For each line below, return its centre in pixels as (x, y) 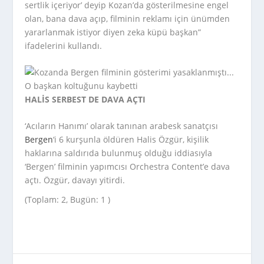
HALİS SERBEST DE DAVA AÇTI (85, 99)
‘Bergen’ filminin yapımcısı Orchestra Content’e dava (128, 167)
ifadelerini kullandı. (64, 45)
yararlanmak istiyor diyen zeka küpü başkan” (113, 32)
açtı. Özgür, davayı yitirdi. (75, 180)
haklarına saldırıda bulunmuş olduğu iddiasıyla (119, 153)
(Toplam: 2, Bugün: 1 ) (68, 200)
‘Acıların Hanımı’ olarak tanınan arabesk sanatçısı (122, 126)
